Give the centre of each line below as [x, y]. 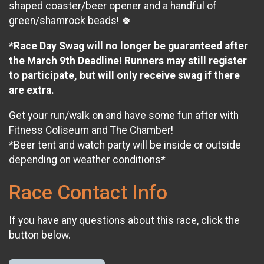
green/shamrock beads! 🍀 [70, 21]
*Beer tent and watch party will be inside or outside [125, 145]
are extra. [32, 90]
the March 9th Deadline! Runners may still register [128, 60]
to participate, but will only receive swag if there [124, 75]
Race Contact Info [88, 192]
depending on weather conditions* [87, 159]
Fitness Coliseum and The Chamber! [91, 130]
